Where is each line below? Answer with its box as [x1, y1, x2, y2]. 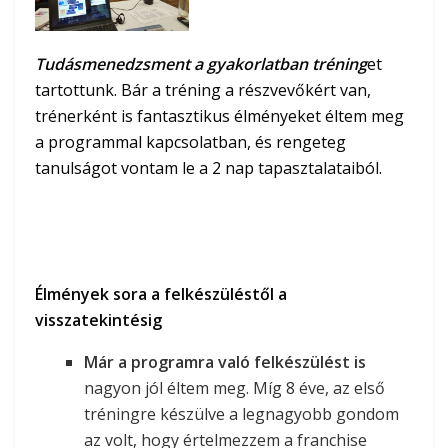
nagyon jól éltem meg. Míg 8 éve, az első [84, 376, 386, 399]
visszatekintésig [35, 308, 162, 331]
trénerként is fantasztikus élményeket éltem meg [35, 104, 404, 127]
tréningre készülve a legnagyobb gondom [84, 402, 400, 425]
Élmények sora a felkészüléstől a [35, 282, 287, 305]
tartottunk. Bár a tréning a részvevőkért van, [35, 78, 371, 101]
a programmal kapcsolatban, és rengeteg [35, 130, 346, 153]
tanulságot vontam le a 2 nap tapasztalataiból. [35, 156, 382, 179]
